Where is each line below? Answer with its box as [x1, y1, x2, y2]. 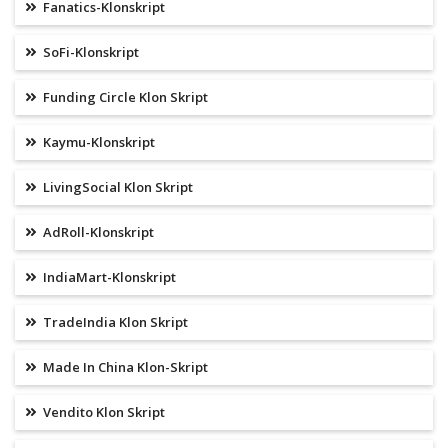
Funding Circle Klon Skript [40, 88, 208, 107]
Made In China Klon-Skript [40, 358, 208, 377]
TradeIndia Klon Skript [40, 313, 188, 332]
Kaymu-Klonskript [40, 133, 155, 152]
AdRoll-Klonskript [40, 223, 154, 242]
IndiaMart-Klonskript [40, 268, 176, 287]
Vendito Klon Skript [40, 403, 165, 422]
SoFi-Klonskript [40, 43, 139, 62]
